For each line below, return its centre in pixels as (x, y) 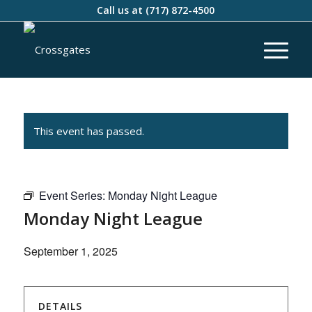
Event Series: (73, 195)
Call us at (122, 10)
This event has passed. (88, 131)
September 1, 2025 (70, 251)
